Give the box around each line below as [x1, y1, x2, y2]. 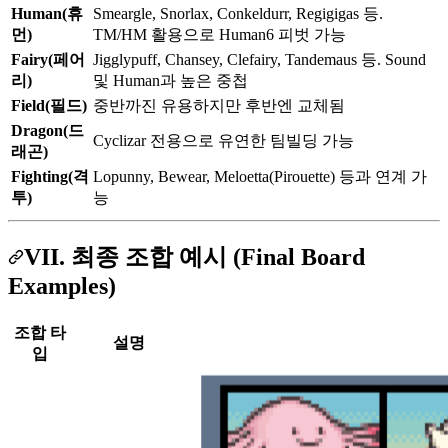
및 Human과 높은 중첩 [93, 71, 248, 89]
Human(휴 [11, 4, 83, 22]
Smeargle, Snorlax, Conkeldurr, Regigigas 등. [93, 4, 383, 22]
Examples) [8, 273, 116, 300]
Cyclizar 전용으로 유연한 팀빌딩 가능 [93, 131, 354, 149]
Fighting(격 [11, 167, 89, 185]
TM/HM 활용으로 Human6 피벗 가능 [93, 25, 346, 43]
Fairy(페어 [11, 50, 85, 68]
